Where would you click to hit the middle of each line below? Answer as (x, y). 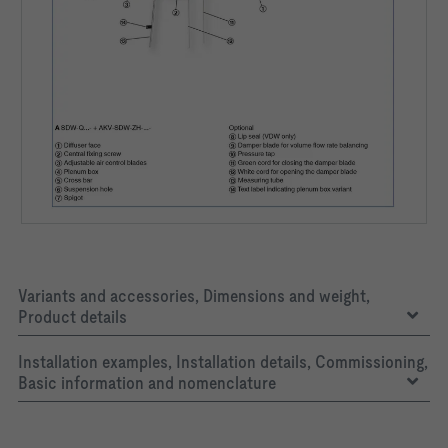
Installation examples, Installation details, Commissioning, (223, 362)
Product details (72, 317)
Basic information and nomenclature (147, 383)
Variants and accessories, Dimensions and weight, (194, 296)
